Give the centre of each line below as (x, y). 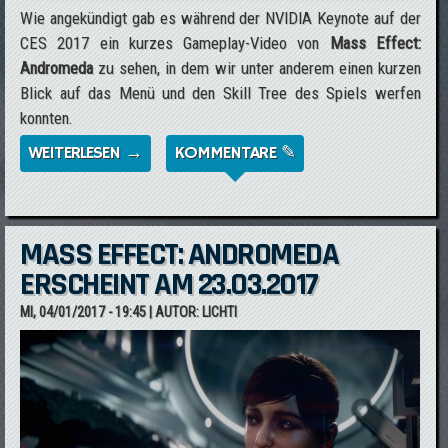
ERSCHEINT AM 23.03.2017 (169, 284)
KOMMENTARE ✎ (234, 153)
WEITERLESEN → (85, 153)
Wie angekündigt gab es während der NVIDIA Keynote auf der (220, 18)
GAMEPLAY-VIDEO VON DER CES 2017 (277, 178)
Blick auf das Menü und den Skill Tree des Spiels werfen (220, 93)
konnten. (47, 118)
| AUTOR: (174, 312)
